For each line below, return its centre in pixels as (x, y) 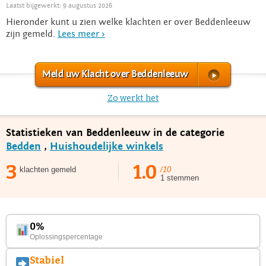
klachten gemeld (48, 169)
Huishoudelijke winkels (107, 146)
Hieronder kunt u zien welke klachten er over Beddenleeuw (128, 22)
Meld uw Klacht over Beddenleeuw (115, 74)
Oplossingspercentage (66, 237)
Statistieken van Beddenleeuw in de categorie (115, 132)
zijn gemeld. (32, 34)
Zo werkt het (133, 98)
